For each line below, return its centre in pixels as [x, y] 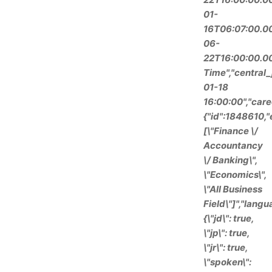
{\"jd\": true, [229, 218]
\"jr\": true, [226, 247]
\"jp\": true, [226, 233]
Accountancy [233, 145]
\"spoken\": [227, 262]
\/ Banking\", [230, 160]
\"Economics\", [235, 175]
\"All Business [233, 189]
